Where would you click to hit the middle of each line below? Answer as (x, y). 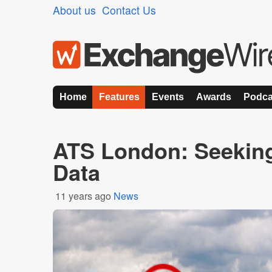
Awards (214, 97)
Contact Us (129, 10)
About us (74, 10)
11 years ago (83, 196)
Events (168, 97)
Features (119, 97)
